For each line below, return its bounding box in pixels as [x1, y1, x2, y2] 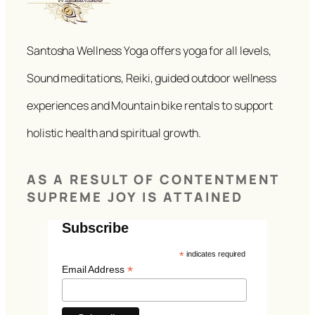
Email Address [62, 264, 127, 276]
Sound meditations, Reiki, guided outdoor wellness [27, 70, 277, 86]
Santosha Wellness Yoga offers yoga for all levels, [27, 42, 271, 58]
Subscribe [62, 220, 129, 236]
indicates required [184, 250, 246, 259]
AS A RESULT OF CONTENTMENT [27, 170, 279, 189]
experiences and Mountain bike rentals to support [27, 97, 274, 113]
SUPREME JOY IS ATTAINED [27, 188, 243, 207]
